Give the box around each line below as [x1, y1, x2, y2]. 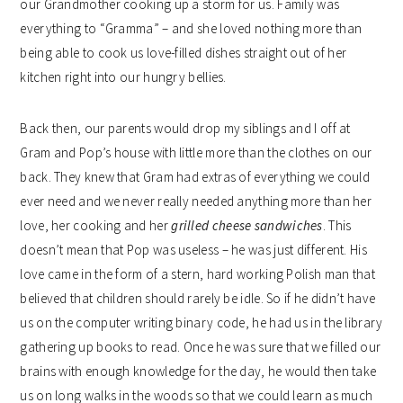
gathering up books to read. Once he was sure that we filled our [20, 337, 381, 355]
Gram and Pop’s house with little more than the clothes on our [20, 143, 372, 161]
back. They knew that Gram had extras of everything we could [20, 167, 371, 185]
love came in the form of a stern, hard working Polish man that [20, 264, 375, 282]
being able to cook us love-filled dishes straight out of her [20, 43, 347, 61]
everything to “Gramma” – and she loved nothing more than [20, 19, 363, 37]
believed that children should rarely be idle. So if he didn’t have [20, 289, 376, 307]
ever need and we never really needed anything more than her [20, 192, 372, 210]
